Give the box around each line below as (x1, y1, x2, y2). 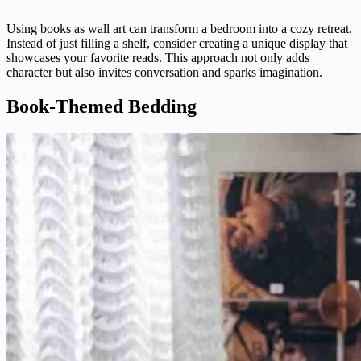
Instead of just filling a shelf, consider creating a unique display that (6, 35, 347, 50)
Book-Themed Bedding (6, 95, 197, 117)
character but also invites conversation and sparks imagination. (6, 64, 322, 79)
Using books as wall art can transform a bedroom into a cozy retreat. (6, 21, 352, 35)
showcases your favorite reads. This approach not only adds (6, 50, 309, 64)
